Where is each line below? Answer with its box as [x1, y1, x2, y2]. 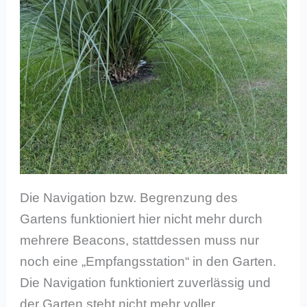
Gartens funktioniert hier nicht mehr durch [20, 211, 263, 226]
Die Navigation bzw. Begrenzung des [20, 190, 238, 205]
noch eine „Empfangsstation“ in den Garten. [20, 254, 277, 269]
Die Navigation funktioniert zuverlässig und [20, 275, 271, 290]
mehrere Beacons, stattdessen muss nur [20, 232, 260, 247]
